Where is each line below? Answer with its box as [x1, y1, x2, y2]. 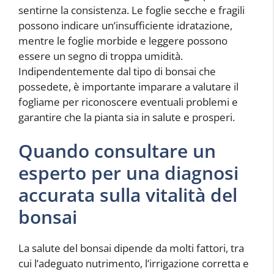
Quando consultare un [18, 138, 216, 164]
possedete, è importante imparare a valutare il [18, 79, 239, 94]
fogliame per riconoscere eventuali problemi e [18, 94, 238, 109]
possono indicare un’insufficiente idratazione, [18, 18, 232, 32]
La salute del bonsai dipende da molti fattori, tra [18, 241, 244, 256]
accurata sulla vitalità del [18, 182, 237, 208]
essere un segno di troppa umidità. [18, 48, 183, 63]
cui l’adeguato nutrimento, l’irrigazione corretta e [18, 256, 249, 271]
